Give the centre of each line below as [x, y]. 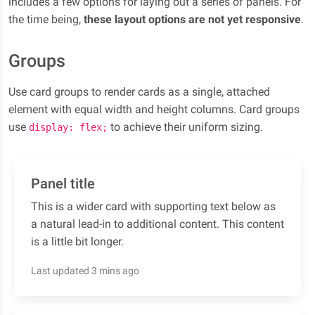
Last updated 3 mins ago [85, 271]
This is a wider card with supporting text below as [153, 206]
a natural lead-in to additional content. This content [157, 224]
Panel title [63, 184]
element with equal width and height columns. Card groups [154, 109]
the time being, [46, 19]
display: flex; [68, 127]
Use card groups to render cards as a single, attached [139, 92]
